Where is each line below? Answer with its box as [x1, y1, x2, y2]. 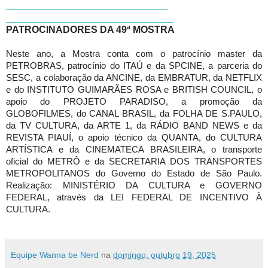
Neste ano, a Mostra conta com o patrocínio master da [6, 48, 262, 59]
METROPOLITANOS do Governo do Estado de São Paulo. [6, 168, 262, 178]
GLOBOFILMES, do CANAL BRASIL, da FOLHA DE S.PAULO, [6, 108, 262, 118]
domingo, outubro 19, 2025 [113, 249, 216, 260]
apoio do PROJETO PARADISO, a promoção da [6, 96, 262, 106]
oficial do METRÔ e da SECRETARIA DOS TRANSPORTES [6, 156, 262, 166]
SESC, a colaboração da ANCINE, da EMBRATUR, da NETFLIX [6, 72, 262, 83]
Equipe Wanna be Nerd [11, 249, 101, 260]
